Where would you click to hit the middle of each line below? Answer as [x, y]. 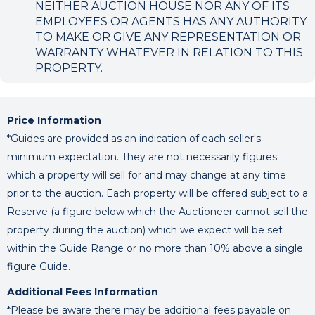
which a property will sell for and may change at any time [147, 175]
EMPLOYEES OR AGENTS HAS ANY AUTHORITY [171, 21]
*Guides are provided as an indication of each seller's [134, 139]
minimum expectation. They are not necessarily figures [142, 157]
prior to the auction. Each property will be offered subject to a [157, 193]
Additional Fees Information [83, 292]
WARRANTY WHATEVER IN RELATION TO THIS [169, 52]
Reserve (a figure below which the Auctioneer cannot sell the [157, 212]
